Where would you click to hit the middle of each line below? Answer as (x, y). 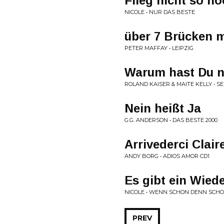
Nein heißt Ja (163, 108)
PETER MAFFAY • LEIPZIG (159, 48)
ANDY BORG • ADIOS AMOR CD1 (167, 156)
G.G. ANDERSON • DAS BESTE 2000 (171, 120)
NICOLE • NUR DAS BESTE (160, 12)
